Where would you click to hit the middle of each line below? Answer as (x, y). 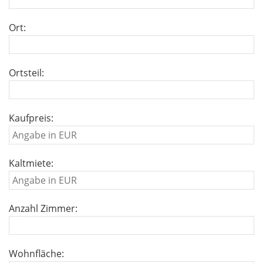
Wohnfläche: (36, 254)
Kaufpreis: (31, 118)
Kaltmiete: (31, 163)
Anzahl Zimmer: (43, 208)
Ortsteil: (26, 73)
